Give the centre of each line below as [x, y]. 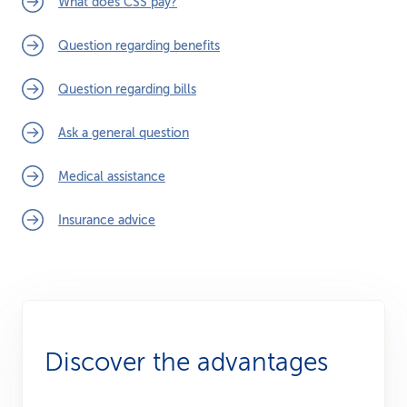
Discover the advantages [186, 362]
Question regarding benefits [139, 45]
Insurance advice [107, 220]
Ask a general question [124, 133]
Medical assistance [112, 176]
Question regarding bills [127, 89]
